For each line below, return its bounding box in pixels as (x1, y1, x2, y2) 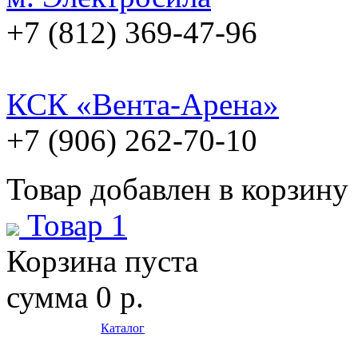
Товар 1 (27, 208, 127, 243)
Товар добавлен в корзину (6, 172, 348, 207)
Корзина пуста (6, 244, 198, 279)
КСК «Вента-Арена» (6, 87, 279, 122)
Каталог (101, 321, 145, 336)
